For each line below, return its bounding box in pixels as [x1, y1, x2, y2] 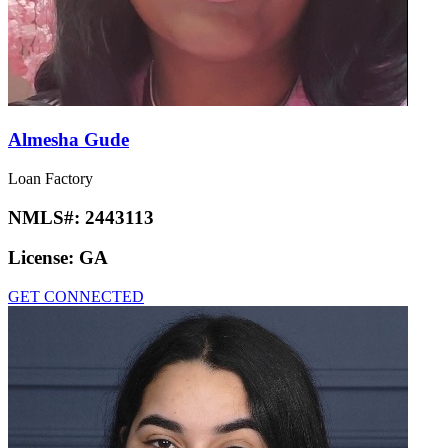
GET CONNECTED [8, 287, 144, 305]
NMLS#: [8, 206, 85, 228]
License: [8, 247, 79, 269]
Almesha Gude [8, 129, 129, 151]
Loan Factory [8, 169, 93, 187]
